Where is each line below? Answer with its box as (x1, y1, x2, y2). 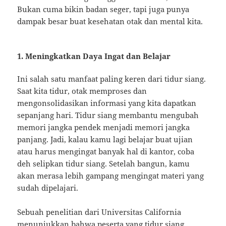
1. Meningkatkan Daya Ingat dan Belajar (17, 50, 171, 61)
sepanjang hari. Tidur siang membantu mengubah (17, 109, 199, 120)
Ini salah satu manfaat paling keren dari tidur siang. (17, 73, 206, 84)
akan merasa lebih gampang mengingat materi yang (17, 170, 204, 181)
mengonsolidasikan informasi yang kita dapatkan (17, 97, 197, 108)
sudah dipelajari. (17, 182, 79, 193)
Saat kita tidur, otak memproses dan (17, 85, 147, 96)
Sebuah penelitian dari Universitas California (17, 206, 182, 217)
